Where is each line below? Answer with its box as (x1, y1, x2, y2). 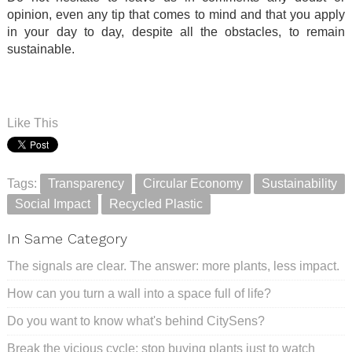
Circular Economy (143, 177, 243, 191)
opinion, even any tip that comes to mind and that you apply (7, 8, 345, 22)
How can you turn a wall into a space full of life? (7, 287, 271, 301)
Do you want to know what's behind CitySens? (7, 314, 265, 328)
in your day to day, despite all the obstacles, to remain (7, 25, 345, 39)
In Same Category (7, 230, 127, 247)
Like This (7, 116, 58, 130)
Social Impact (15, 197, 90, 211)
